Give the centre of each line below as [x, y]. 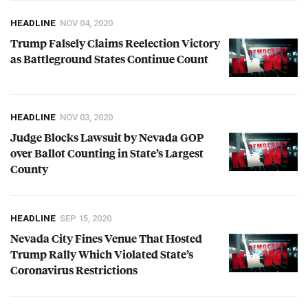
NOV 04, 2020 [86, 23]
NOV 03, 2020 [86, 117]
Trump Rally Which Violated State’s [102, 254]
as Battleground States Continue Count [109, 58]
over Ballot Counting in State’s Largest [107, 153]
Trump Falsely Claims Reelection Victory [115, 43]
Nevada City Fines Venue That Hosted [106, 238]
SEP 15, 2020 [86, 218]
